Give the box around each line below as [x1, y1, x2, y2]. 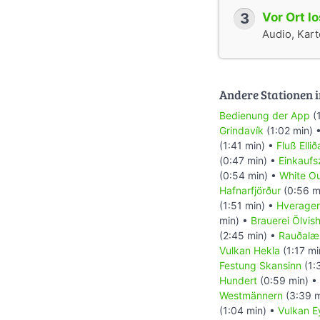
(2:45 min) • [219, 229, 279, 242]
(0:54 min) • [219, 169, 279, 182]
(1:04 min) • [219, 304, 278, 317]
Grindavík [219, 124, 264, 137]
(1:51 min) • [219, 199, 276, 212]
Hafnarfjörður [219, 184, 284, 197]
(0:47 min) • [219, 154, 279, 167]
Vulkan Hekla [219, 244, 280, 257]
